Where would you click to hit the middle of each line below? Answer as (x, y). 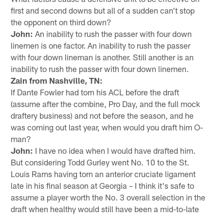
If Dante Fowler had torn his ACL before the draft (95, 92)
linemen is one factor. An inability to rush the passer (101, 45)
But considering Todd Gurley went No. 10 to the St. (100, 162)
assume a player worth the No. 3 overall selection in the (108, 197)
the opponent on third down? (61, 22)
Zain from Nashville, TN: (57, 80)
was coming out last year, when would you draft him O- (107, 127)
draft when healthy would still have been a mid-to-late (105, 209)
